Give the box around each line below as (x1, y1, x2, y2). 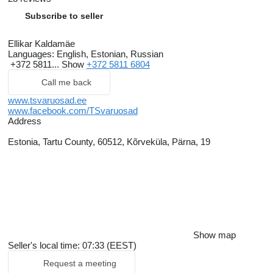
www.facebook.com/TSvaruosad (8, 105, 138, 116)
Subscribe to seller (25, 11, 103, 21)
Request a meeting (43, 258, 116, 269)
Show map (193, 230, 236, 241)
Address (8, 116, 41, 127)
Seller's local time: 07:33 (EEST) (8, 240, 136, 251)
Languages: (8, 49, 54, 60)
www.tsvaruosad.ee (8, 95, 87, 106)
